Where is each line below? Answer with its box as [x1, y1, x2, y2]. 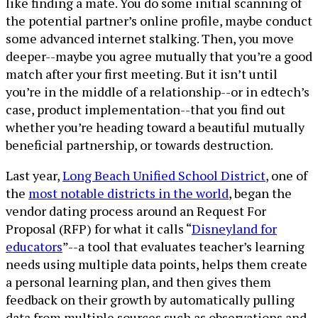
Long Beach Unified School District [62, 167, 265, 184]
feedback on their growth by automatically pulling [6, 291, 295, 308]
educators [6, 238, 62, 255]
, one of [265, 167, 307, 184]
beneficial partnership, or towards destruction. [6, 136, 273, 153]
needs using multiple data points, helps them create [6, 256, 307, 273]
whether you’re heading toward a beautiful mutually [6, 119, 305, 136]
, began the [229, 185, 292, 202]
